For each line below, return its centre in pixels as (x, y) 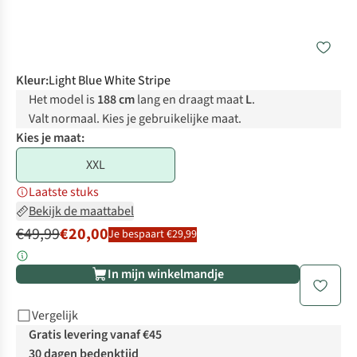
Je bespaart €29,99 (153, 234)
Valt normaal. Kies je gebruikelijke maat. (135, 119)
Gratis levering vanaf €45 (95, 335)
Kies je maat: (50, 138)
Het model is (63, 100)
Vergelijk (55, 316)
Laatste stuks (64, 192)
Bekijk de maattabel (81, 212)
